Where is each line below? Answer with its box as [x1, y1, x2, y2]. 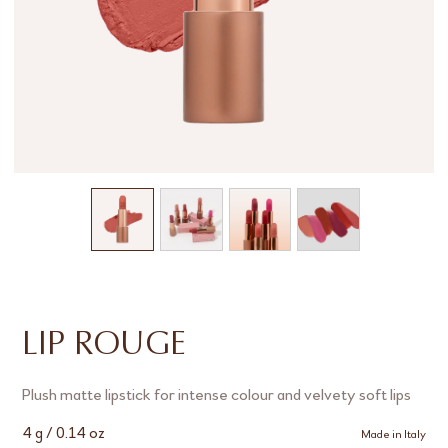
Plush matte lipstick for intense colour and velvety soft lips [22, 383, 412, 405]
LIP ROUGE [22, 329, 187, 362]
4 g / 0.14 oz [22, 422, 106, 442]
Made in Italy [360, 426, 426, 441]
